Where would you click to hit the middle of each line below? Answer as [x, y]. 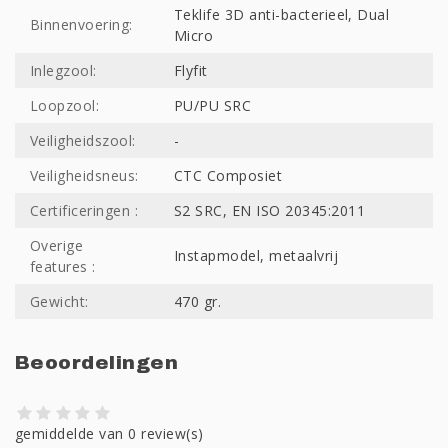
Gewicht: [59, 301]
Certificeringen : [84, 210]
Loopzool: [65, 105]
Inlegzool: [63, 70]
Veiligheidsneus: [84, 175]
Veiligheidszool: [83, 140]
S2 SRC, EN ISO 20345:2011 [269, 210]
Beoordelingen [97, 362]
